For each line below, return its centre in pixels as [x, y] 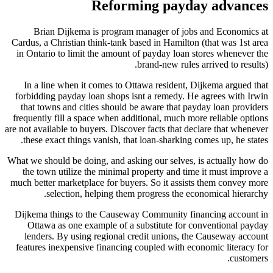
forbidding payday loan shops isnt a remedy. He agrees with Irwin [142, 96]
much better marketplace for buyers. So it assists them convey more [139, 182]
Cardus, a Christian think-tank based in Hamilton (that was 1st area [140, 42]
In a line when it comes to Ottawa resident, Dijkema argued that [146, 85]
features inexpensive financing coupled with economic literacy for [142, 247]
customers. [249, 258]
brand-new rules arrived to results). [203, 64]
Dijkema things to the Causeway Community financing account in [141, 214]
